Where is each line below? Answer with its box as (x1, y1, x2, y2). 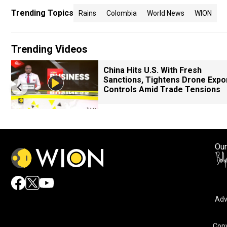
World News (147, 9, 184, 17)
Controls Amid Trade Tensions (103, 85, 220, 94)
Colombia (106, 9, 137, 17)
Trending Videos (11, 43, 88, 55)
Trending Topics (11, 8, 73, 18)
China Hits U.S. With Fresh (103, 65, 202, 75)
